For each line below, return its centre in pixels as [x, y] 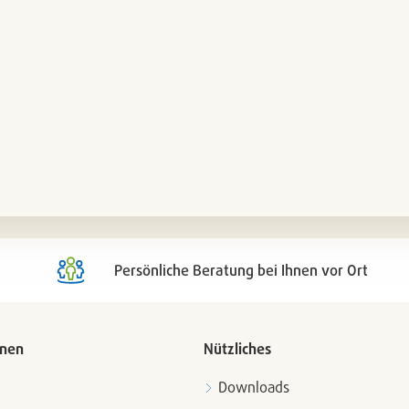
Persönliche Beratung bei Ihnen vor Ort [241, 270]
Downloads [254, 387]
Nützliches [237, 349]
